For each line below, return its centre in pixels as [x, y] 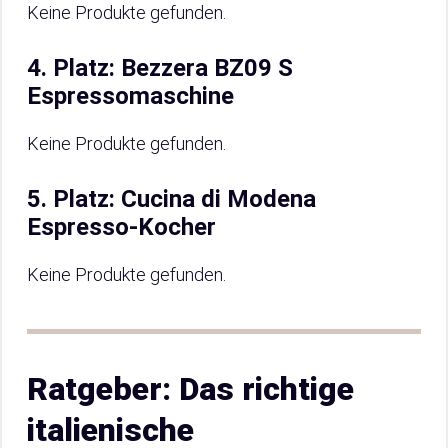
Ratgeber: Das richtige [190, 389]
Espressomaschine [130, 96]
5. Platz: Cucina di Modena [171, 199]
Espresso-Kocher [121, 227]
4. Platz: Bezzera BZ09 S [160, 68]
